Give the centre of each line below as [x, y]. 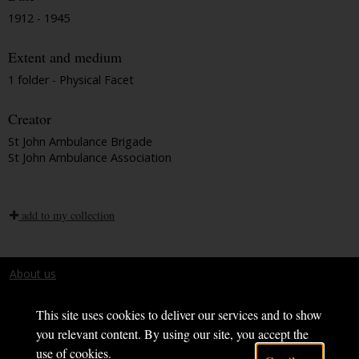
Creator [30, 119]
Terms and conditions [66, 292]
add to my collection [67, 215]
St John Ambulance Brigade [80, 141]
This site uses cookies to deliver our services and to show [179, 315]
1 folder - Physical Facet [71, 79]
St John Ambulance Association [90, 157]
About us [33, 273]
